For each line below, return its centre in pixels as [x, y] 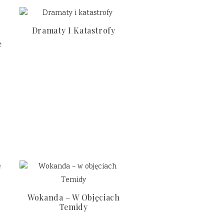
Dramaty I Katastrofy [73, 30]
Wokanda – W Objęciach [74, 197]
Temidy [73, 206]
